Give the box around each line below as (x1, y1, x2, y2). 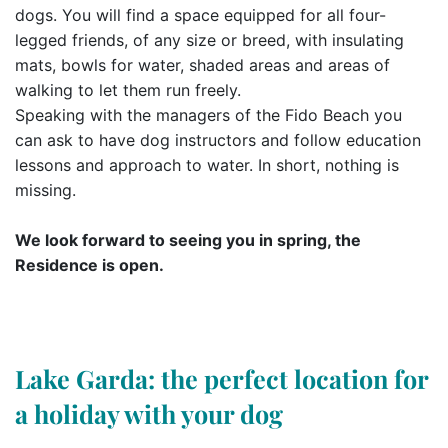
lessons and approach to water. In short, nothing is (15, 155, 399, 175)
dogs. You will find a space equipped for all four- (15, 5, 386, 25)
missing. (15, 180, 76, 200)
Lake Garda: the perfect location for (15, 362, 428, 395)
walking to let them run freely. (15, 80, 241, 100)
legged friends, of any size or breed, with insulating (15, 30, 404, 50)
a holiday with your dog (15, 397, 283, 430)
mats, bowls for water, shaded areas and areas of (15, 55, 390, 75)
